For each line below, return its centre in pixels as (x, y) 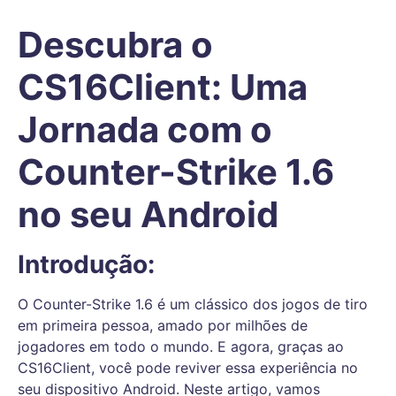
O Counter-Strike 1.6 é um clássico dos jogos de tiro (193, 305)
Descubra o (115, 45)
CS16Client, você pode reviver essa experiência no (188, 368)
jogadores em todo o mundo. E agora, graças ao (181, 347)
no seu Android (148, 215)
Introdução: (86, 265)
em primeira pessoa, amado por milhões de (163, 326)
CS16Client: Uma (163, 88)
